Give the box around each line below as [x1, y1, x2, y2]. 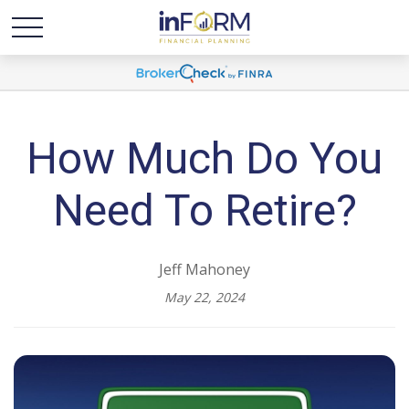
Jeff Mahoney [159, 259, 250, 279]
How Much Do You [26, 132, 383, 184]
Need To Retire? [52, 184, 357, 236]
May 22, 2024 [164, 288, 245, 306]
